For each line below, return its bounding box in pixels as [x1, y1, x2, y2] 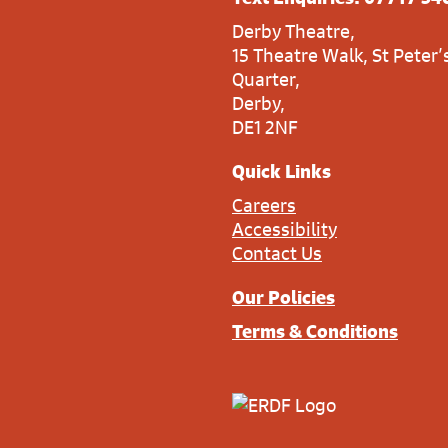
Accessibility [232, 217, 337, 242]
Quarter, [232, 67, 300, 92]
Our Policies [232, 285, 335, 310]
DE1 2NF [232, 115, 298, 140]
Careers [232, 193, 296, 218]
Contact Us [232, 241, 322, 266]
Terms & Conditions [232, 319, 398, 344]
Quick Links [232, 159, 331, 184]
